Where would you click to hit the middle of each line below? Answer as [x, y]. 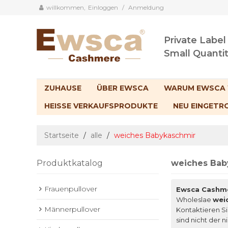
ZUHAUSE [63, 88]
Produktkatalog [70, 163]
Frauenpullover [71, 189]
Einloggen [103, 7]
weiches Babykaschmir [155, 136]
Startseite [62, 136]
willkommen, [66, 7]
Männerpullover [72, 209]
